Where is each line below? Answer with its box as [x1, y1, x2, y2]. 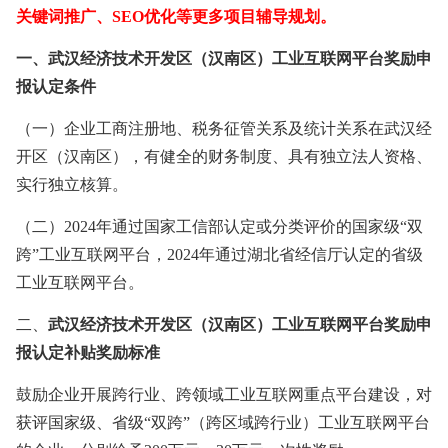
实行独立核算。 [16, 176, 128, 194]
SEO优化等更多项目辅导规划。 [112, 8, 336, 26]
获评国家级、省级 [16, 414, 144, 432]
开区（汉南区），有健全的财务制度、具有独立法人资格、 [16, 148, 432, 166]
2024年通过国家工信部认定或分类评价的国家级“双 [64, 218, 423, 236]
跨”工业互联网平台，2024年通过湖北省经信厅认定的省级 [16, 246, 423, 264]
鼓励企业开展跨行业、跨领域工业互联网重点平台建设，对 [16, 386, 432, 404]
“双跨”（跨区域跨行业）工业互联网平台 [144, 414, 430, 432]
